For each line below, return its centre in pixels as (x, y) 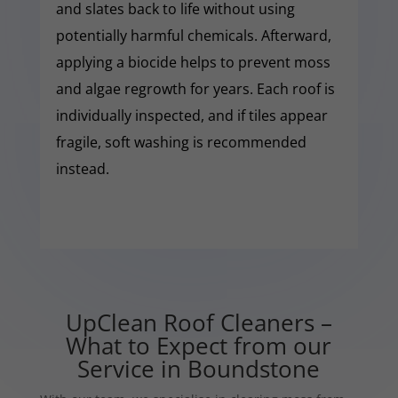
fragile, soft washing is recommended (181, 142)
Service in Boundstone (199, 368)
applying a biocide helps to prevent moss (193, 62)
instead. (82, 168)
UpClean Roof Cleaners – (199, 322)
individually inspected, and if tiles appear (191, 115)
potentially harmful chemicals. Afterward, (193, 35)
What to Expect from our (199, 345)
